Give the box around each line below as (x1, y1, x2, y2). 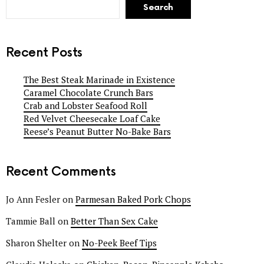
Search (143, 2, 173, 12)
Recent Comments (6, 164, 116, 180)
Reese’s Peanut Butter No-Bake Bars (24, 126, 171, 138)
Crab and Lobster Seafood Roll (24, 100, 147, 112)
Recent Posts (6, 45, 82, 60)
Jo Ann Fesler (6, 193, 60, 205)
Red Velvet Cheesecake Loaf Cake (24, 113, 160, 125)
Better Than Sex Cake (71, 214, 158, 227)
